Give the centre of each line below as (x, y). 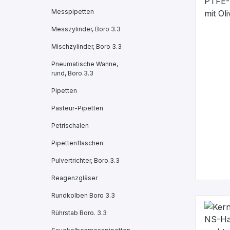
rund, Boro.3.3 (72, 73)
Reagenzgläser (74, 178)
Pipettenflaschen (77, 143)
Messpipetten (73, 12)
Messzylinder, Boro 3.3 (86, 29)
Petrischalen (70, 126)
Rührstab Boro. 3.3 (79, 213)
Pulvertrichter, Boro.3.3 (85, 160)
